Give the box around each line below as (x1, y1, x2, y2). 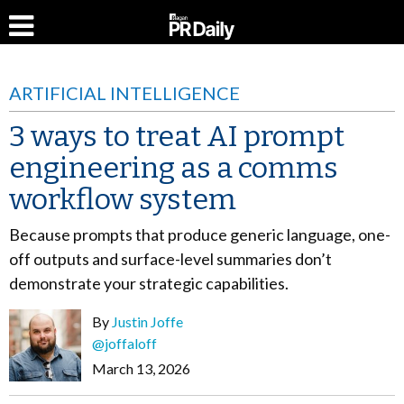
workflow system (9, 182, 236, 216)
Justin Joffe (112, 313, 183, 330)
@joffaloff (92, 335, 157, 352)
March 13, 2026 (92, 360, 190, 377)
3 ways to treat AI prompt (9, 119, 344, 153)
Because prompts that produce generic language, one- (9, 225, 390, 244)
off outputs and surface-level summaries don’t (9, 249, 332, 269)
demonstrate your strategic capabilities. (9, 273, 289, 293)
